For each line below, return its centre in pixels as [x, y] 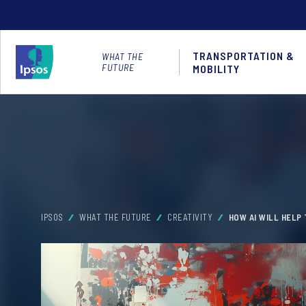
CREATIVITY [190, 217]
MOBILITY [216, 68]
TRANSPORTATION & [243, 55]
